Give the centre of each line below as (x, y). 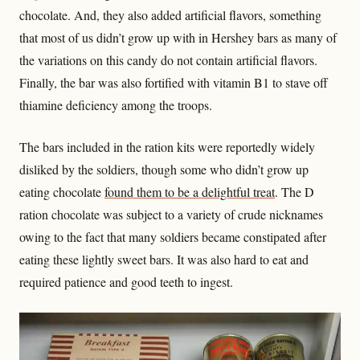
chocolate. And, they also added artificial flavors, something (170, 15)
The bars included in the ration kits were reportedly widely (167, 147)
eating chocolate (62, 192)
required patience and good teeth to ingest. (126, 282)
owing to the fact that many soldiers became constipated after (173, 237)
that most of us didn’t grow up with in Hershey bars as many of (178, 38)
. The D (295, 192)
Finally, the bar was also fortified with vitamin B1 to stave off (174, 83)
